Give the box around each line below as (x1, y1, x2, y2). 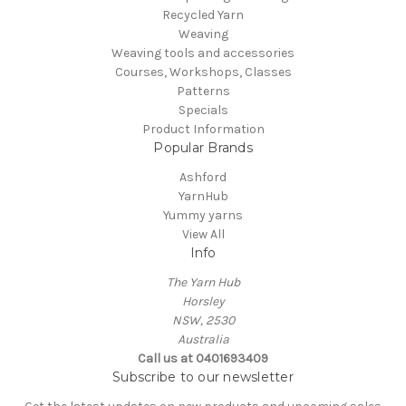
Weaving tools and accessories (111, 45, 295, 62)
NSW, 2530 (171, 313, 235, 329)
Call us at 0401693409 (138, 351, 268, 367)
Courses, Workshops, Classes (114, 64, 292, 81)
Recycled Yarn (162, 7, 244, 24)
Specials (178, 102, 228, 119)
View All (181, 227, 225, 243)
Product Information (141, 121, 265, 138)
